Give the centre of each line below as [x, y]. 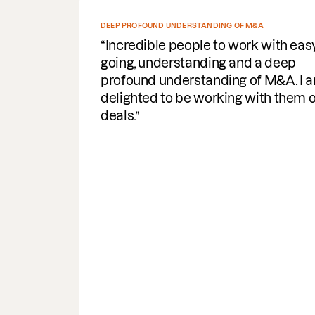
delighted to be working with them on [153, 98]
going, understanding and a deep [139, 63]
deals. [58, 116]
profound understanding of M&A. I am [154, 81]
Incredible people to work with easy [153, 45]
